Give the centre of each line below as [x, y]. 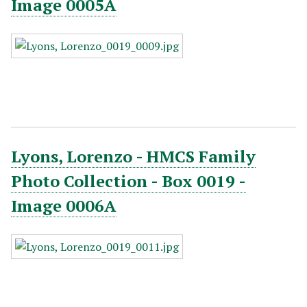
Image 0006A [64, 206]
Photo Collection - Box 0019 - [128, 181]
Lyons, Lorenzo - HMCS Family [133, 156]
